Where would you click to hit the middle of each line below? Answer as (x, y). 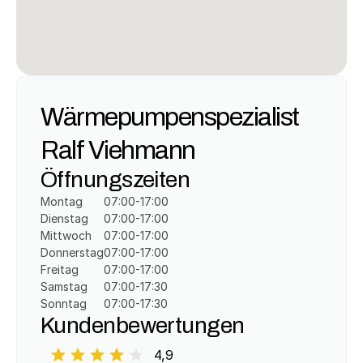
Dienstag (64, 218)
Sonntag (64, 303)
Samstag (64, 286)
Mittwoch (66, 235)
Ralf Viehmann (118, 149)
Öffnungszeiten (115, 179)
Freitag (60, 269)
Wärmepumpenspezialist (170, 116)
